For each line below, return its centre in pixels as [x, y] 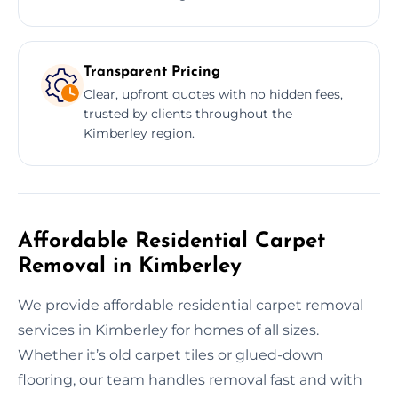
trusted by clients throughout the [188, 113]
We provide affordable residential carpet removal [191, 305]
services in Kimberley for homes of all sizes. [168, 330]
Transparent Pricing [152, 72]
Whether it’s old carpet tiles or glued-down [171, 354]
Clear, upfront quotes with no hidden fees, [213, 94]
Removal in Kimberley [130, 266]
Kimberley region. [139, 133]
